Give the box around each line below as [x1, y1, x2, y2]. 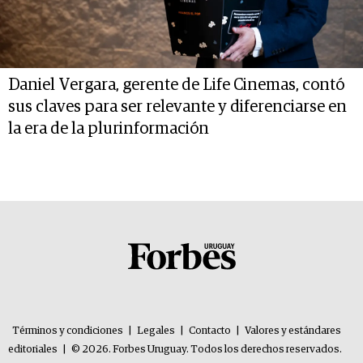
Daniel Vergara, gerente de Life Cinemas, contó [8, 76, 344, 93]
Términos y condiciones [12, 326, 123, 337]
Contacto [189, 326, 231, 337]
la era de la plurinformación [8, 120, 209, 137]
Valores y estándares [245, 326, 341, 337]
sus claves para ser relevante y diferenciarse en [8, 98, 347, 115]
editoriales [8, 344, 58, 356]
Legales [137, 326, 175, 337]
